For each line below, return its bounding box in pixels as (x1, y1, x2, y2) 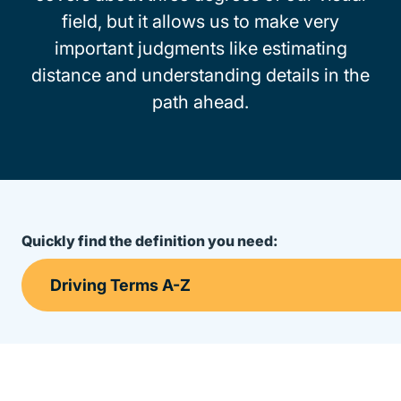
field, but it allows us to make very (62, 11, 339, 32)
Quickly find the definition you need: (21, 232, 277, 250)
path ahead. (152, 91, 249, 113)
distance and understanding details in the (31, 64, 370, 86)
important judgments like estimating (54, 38, 347, 59)
